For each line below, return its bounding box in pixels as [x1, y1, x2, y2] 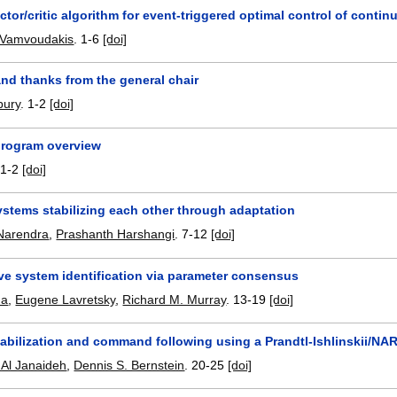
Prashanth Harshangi [56, 227, 175, 242]
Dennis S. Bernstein [74, 357, 185, 372]
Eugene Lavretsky [15, 292, 116, 307]
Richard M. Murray [122, 292, 227, 307]
